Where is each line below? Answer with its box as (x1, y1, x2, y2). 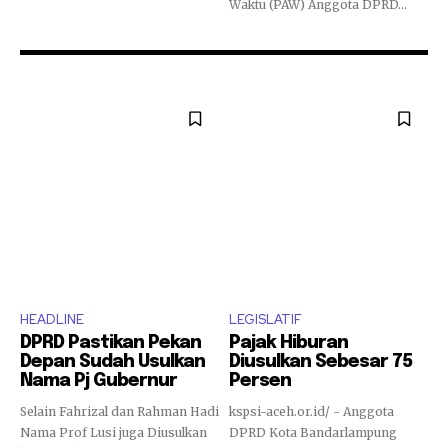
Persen (229, 371, 291, 390)
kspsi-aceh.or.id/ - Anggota (229, 403, 395, 419)
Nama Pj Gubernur (20, 371, 177, 390)
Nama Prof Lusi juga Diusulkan (20, 424, 207, 440)
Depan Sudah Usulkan (20, 352, 205, 371)
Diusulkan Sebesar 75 (229, 352, 412, 371)
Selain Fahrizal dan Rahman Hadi (20, 403, 219, 419)
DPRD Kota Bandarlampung (229, 424, 397, 440)
